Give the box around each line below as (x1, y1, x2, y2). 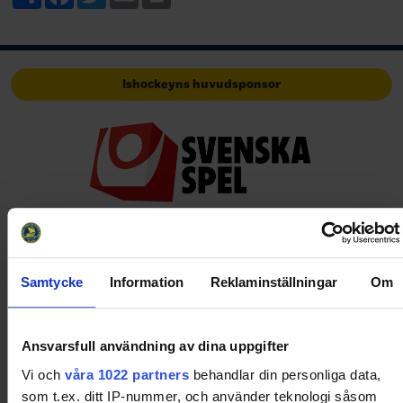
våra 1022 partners (64, 366, 189, 382)
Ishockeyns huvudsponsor (121, 76, 282, 92)
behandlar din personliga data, (188, 366, 381, 382)
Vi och (21, 366, 65, 382)
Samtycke (21, 274, 83, 291)
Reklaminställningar (210, 274, 337, 291)
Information (109, 274, 184, 291)
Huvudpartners (154, 260, 249, 275)
